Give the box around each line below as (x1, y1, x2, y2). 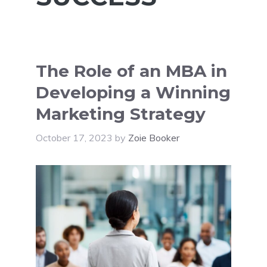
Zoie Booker (128, 132, 179, 144)
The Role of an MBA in (36, 61, 227, 82)
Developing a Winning (36, 82, 231, 103)
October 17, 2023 (36, 132, 113, 144)
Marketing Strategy (36, 104, 206, 125)
